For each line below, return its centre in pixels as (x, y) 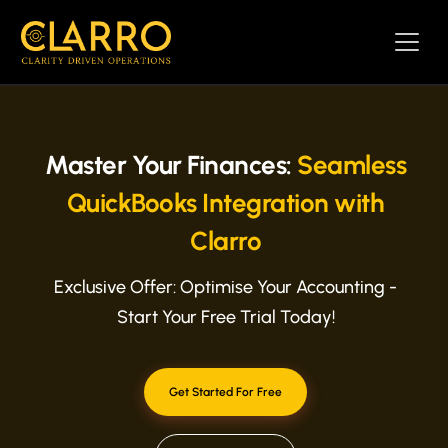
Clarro (225, 241)
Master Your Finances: (171, 165)
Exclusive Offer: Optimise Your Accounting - (225, 287)
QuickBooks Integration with (225, 203)
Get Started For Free (225, 392)
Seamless (351, 165)
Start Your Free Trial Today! (225, 317)
